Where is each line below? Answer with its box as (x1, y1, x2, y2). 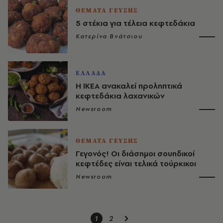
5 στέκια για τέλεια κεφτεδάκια (76, 17, 195, 28)
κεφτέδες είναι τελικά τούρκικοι (76, 158, 196, 169)
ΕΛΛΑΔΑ (76, 69, 107, 77)
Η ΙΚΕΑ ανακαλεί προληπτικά (76, 80, 182, 91)
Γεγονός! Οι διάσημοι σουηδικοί (76, 148, 195, 159)
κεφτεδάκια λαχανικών (76, 90, 165, 101)
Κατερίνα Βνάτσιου (76, 32, 143, 40)
